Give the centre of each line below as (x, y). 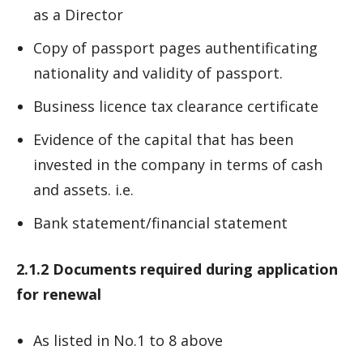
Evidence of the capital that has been (163, 139)
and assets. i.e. (83, 190)
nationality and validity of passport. (158, 73)
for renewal (59, 294)
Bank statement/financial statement (160, 223)
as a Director (78, 15)
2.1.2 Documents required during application (177, 269)
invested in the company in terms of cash (178, 164)
